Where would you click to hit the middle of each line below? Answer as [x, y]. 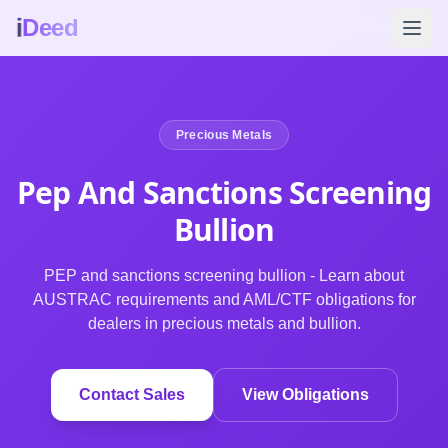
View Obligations [305, 394]
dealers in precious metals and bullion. [224, 323]
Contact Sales [131, 394]
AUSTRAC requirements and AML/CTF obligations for [224, 299]
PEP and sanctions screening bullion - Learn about [224, 275]
